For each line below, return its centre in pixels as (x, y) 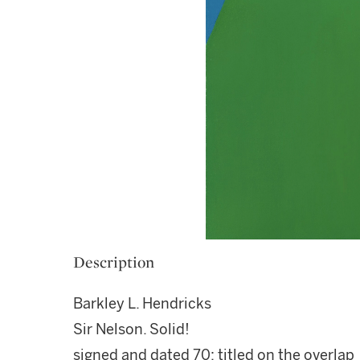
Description (114, 262)
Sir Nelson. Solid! (131, 329)
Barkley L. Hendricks (142, 304)
